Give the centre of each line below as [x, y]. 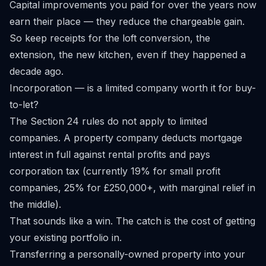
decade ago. [37, 71]
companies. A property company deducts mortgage [126, 138]
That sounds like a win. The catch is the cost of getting [132, 221]
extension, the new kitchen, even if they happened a [128, 55]
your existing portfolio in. [66, 237]
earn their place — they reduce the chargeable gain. [127, 21]
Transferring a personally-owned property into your [127, 254]
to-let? [24, 104]
